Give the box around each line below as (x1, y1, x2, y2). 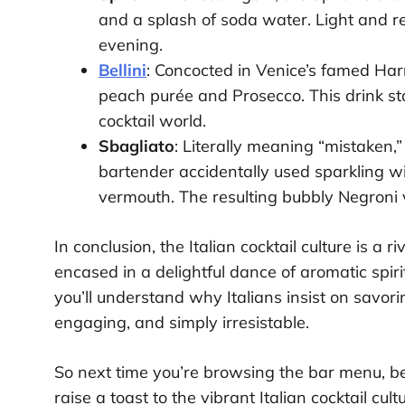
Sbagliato (98, 135, 174, 156)
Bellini (98, 59, 146, 80)
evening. (98, 33, 163, 55)
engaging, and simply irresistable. (53, 311, 309, 333)
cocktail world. (98, 109, 206, 131)
